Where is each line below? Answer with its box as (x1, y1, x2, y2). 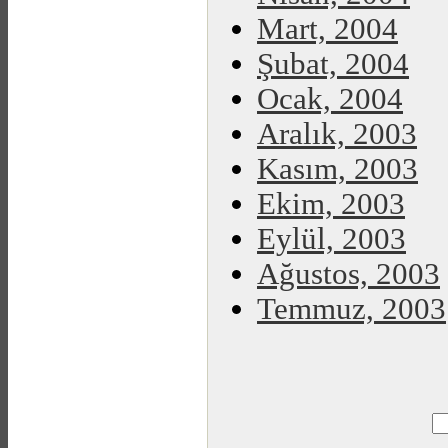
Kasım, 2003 (257, 152, 418, 186)
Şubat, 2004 (257, 47, 409, 81)
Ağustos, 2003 (257, 257, 440, 291)
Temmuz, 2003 (257, 292, 446, 326)
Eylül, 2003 (257, 222, 406, 256)
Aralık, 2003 (257, 117, 417, 151)
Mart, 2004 (257, 12, 398, 46)
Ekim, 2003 (257, 187, 405, 221)
